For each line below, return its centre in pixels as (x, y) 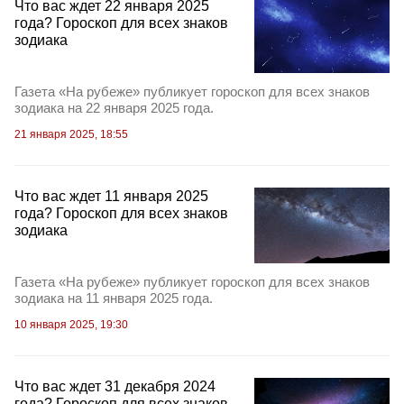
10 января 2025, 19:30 (71, 325)
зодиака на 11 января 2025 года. (114, 298)
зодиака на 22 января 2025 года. (114, 108)
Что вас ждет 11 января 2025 (111, 196)
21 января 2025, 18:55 (71, 134)
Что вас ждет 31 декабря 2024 (115, 387)
